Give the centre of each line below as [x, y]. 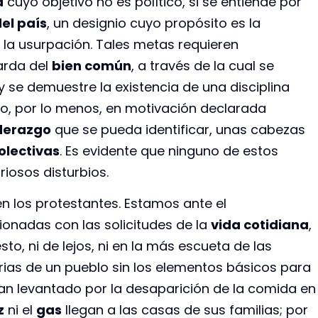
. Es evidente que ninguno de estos [169, 150]
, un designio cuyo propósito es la [154, 23]
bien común [92, 65]
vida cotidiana [260, 224]
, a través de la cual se [203, 65]
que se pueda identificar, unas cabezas [178, 129]
